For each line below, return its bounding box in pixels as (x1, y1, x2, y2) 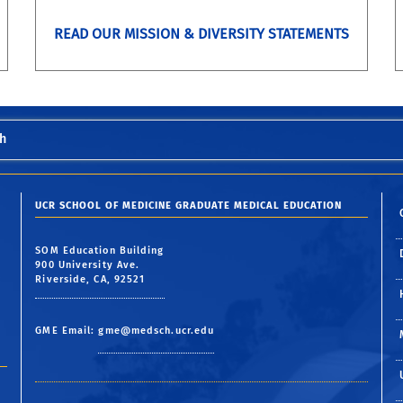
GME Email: (35, 324, 99, 336)
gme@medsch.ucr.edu (98, 324, 215, 336)
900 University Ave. (35, 258, 140, 271)
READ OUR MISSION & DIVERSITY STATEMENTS (54, 24, 349, 42)
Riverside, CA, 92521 (35, 273, 146, 285)
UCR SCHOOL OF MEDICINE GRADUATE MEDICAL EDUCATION (35, 200, 343, 212)
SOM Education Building (35, 244, 165, 256)
